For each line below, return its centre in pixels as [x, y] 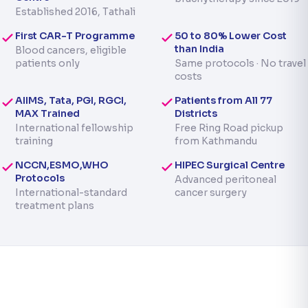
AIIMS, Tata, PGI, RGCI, [71, 100]
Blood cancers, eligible [71, 50]
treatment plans [55, 206]
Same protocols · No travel [240, 63]
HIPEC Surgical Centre [230, 165]
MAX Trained [47, 113]
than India [199, 49]
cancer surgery [211, 192]
